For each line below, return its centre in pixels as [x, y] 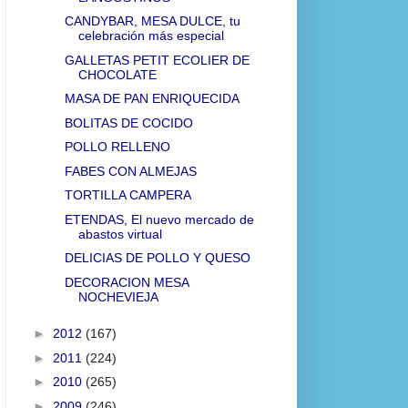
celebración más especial [151, 36]
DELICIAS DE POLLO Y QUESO [157, 258]
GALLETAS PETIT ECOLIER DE [157, 60]
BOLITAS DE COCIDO [128, 122]
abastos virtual [120, 234]
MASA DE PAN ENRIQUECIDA [152, 99]
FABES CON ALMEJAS [130, 171]
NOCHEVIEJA [118, 296]
